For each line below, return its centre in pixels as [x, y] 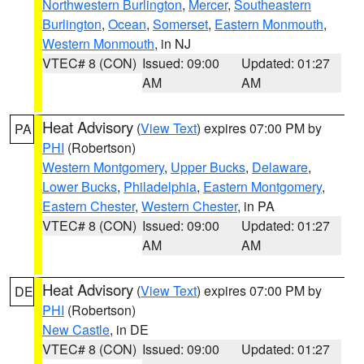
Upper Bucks [208, 167]
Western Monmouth [98, 43]
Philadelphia [160, 186]
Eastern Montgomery [262, 186]
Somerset [180, 24]
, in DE [129, 329]
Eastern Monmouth [269, 24]
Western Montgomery [103, 167]
